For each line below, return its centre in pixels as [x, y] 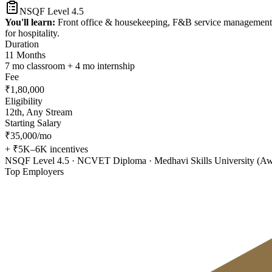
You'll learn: [30, 22]
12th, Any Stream [39, 112]
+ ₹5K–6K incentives [46, 149]
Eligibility [24, 101]
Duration [22, 44]
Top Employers [34, 172]
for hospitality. [32, 33]
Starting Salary [33, 123]
